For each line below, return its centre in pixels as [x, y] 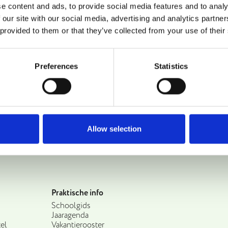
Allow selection [114, 129]
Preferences [56, 66]
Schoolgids [71, 206]
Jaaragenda [70, 215]
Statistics [171, 66]
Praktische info [77, 193]
